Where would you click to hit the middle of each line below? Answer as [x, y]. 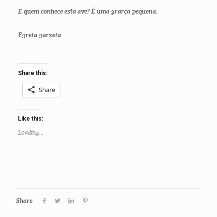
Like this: [30, 119]
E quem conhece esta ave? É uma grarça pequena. [87, 11]
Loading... [31, 132]
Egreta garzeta [39, 35]
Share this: [32, 73]
